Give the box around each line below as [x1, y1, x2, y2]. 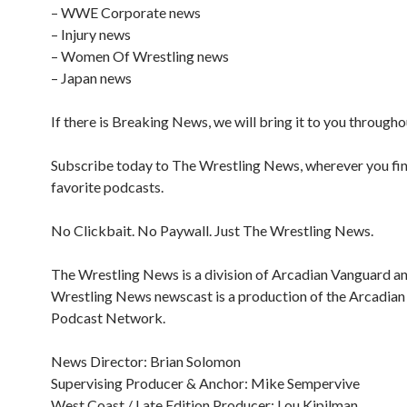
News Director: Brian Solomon [51, 352, 241, 370]
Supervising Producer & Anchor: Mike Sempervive [51, 374, 360, 392]
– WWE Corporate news [51, 4, 201, 21]
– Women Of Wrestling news [51, 47, 229, 65]
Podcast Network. [51, 309, 165, 326]
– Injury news [51, 25, 131, 43]
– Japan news [51, 69, 132, 86]
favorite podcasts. [51, 178, 164, 195]
